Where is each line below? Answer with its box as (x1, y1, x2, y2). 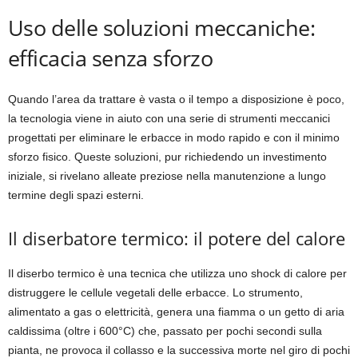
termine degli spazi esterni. (8, 189, 144, 202)
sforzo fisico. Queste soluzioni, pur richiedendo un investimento (8, 150, 327, 164)
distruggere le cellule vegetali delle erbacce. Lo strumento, (8, 286, 303, 300)
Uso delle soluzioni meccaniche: (8, 13, 316, 43)
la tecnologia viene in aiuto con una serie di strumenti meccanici (8, 112, 330, 125)
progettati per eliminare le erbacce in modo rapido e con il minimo (8, 131, 340, 145)
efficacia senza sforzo (8, 43, 213, 74)
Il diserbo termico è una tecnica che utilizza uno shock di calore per (8, 267, 347, 280)
